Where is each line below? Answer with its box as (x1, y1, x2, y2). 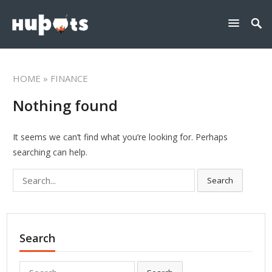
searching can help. (13, 146, 88, 158)
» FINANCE (41, 72, 89, 85)
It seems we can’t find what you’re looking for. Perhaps (13, 131, 228, 143)
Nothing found (13, 95, 118, 116)
